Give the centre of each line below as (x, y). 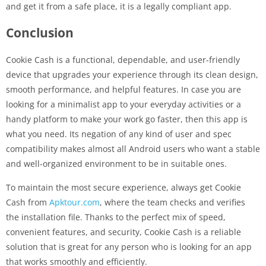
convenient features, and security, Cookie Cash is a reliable (123, 232)
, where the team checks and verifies (172, 202)
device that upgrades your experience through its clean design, (132, 75)
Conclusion (41, 33)
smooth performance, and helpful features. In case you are (123, 90)
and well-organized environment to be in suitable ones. (116, 164)
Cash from (28, 202)
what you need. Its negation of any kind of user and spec (119, 134)
